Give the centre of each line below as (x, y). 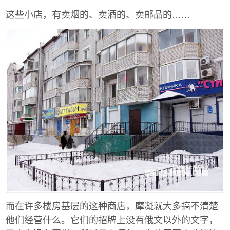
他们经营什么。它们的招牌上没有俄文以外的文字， (112, 219)
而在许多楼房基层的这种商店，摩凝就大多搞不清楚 (112, 206)
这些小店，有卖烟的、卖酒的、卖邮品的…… (98, 14)
